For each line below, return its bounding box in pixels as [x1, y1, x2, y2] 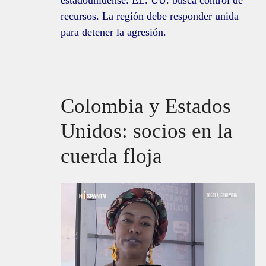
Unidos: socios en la [61, 119, 233, 143]
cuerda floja [61, 144, 162, 168]
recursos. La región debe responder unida [61, 10, 239, 23]
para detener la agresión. [61, 26, 166, 39]
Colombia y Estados [61, 94, 231, 118]
